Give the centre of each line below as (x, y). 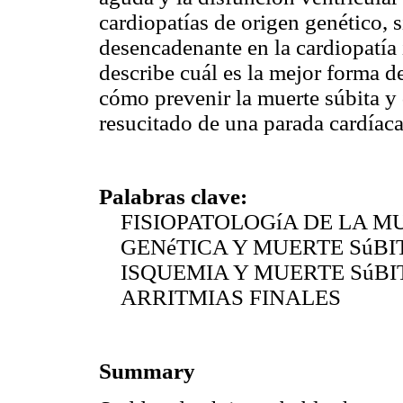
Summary (150, 372)
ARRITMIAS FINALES (223, 297)
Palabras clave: (173, 196)
